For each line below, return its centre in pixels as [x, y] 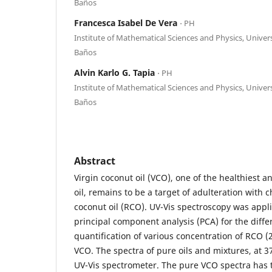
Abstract [95, 161]
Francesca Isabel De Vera [127, 22]
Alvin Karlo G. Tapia [116, 72]
